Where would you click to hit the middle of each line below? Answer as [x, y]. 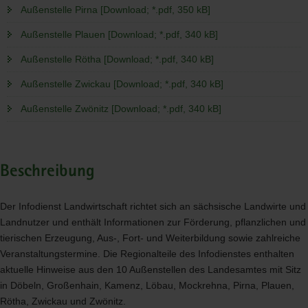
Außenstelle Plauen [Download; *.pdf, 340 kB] [119, 35]
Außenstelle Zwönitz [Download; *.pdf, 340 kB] [121, 109]
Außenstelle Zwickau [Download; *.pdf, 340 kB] [122, 84]
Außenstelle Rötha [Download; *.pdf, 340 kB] [117, 59]
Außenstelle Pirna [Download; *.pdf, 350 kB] [115, 10]
